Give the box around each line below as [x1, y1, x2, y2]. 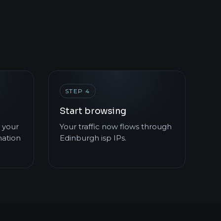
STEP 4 [65, 87, 90, 95]
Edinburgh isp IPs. [59, 133, 126, 143]
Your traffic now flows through [59, 122, 172, 131]
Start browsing [59, 106, 126, 117]
